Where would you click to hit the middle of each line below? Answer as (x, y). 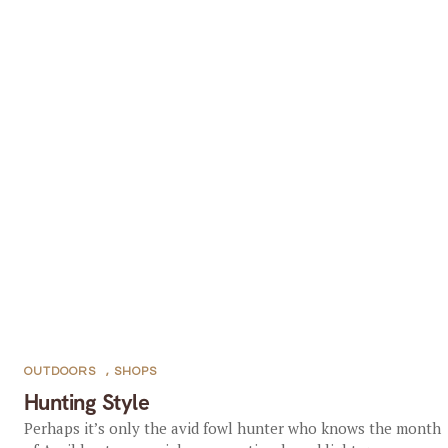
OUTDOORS (59, 371)
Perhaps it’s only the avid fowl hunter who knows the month (232, 428)
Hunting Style (86, 402)
